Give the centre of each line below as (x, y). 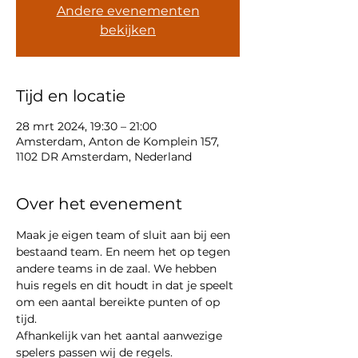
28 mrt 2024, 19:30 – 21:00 (86, 126)
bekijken (128, 30)
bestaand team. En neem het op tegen (125, 252)
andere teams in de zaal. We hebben (118, 268)
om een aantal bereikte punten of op (119, 302)
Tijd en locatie (71, 96)
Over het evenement (99, 204)
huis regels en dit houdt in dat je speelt (126, 285)
